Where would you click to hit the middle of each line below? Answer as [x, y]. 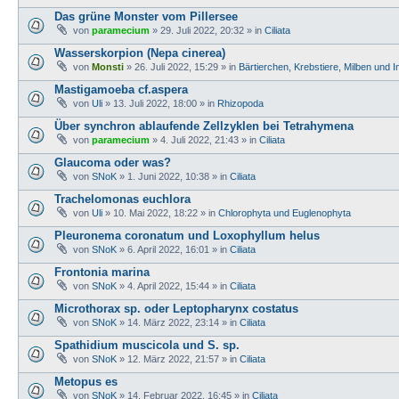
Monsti [108, 66]
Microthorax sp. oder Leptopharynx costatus [176, 308]
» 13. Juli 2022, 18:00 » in [160, 103]
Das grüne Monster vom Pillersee [146, 16]
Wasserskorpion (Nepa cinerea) [140, 53]
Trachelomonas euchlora [122, 199]
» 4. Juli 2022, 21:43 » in [204, 139]
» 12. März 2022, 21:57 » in [178, 358]
